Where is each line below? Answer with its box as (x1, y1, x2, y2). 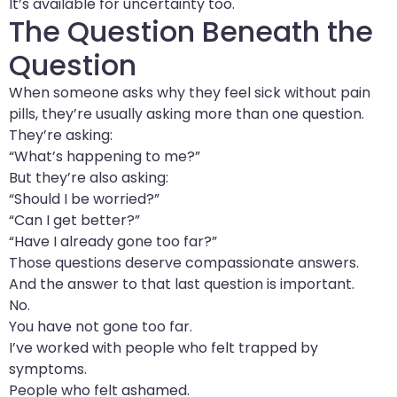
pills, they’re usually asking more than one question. (9, 103, 364, 124)
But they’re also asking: (9, 167, 168, 188)
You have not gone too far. (9, 315, 192, 337)
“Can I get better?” (9, 209, 140, 230)
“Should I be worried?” (9, 188, 160, 209)
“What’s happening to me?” (9, 145, 200, 167)
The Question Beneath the (9, 11, 373, 51)
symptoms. (9, 358, 87, 379)
